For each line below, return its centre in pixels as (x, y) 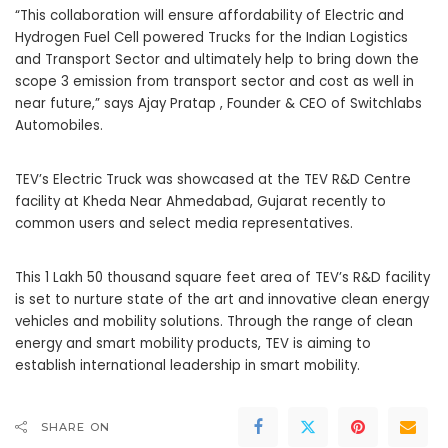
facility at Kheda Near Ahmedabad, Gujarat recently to (200, 202)
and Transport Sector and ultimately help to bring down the (217, 60)
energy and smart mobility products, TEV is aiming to (193, 344)
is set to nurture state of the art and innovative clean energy (222, 300)
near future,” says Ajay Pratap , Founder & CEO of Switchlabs (218, 104)
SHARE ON (75, 427)
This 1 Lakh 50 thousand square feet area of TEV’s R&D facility (222, 278)
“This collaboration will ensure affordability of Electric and (209, 16)
